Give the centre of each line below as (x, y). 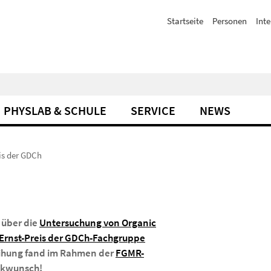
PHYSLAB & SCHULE (55, 110)
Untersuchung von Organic (98, 223)
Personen (230, 21)
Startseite (185, 21)
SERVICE (153, 110)
